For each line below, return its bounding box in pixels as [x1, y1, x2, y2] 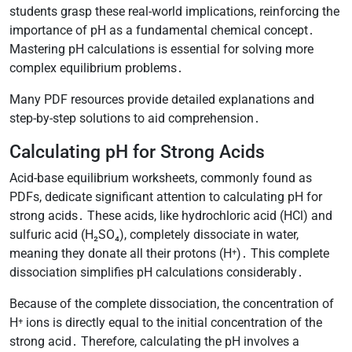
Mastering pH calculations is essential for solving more [9, 41, 313, 57]
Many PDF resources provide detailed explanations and [9, 91, 314, 107]
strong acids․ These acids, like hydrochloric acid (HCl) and [9, 207, 332, 223]
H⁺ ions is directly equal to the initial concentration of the [9, 314, 322, 330]
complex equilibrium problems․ [9, 60, 183, 75]
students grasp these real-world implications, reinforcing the [9, 3, 339, 19]
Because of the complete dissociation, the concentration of [9, 295, 334, 311]
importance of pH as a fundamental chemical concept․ [9, 22, 314, 38]
